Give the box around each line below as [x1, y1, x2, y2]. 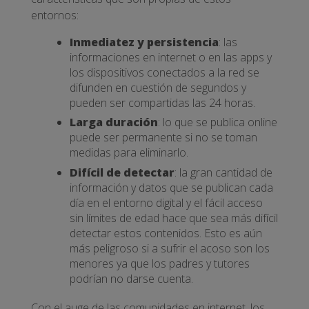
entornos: [31, 7, 79, 23]
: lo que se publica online [158, 114, 277, 130]
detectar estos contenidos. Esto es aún [70, 225, 262, 241]
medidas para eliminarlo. [70, 145, 188, 161]
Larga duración [70, 114, 158, 130]
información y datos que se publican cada [70, 179, 273, 195]
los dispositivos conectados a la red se [70, 64, 259, 80]
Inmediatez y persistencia [70, 34, 219, 50]
